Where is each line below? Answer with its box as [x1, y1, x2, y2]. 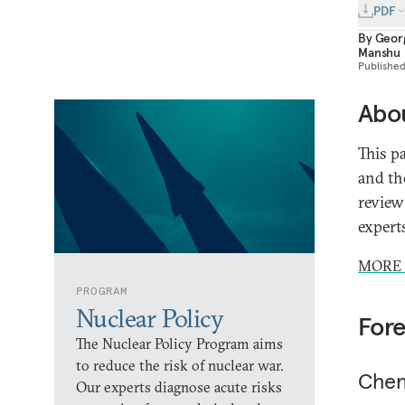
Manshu [358, 44, 401, 61]
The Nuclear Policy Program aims [76, 334, 283, 353]
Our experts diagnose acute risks [76, 378, 282, 396]
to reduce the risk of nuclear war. [76, 356, 284, 374]
